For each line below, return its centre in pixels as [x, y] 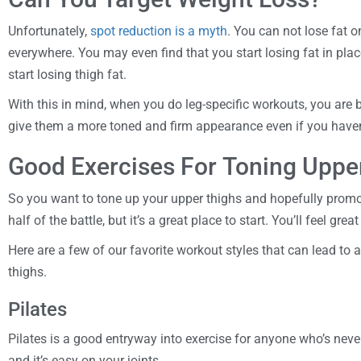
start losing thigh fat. [67, 74]
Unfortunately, [49, 31]
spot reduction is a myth [159, 31]
